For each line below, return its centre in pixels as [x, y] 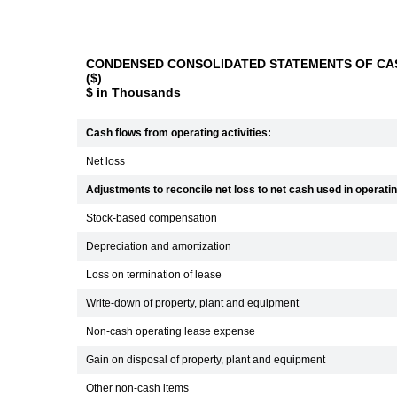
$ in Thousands [133, 92]
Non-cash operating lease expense [171, 331]
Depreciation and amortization [159, 246]
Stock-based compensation [152, 218]
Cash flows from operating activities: [179, 133]
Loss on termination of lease [154, 275]
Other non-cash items [137, 388]
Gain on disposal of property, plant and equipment [206, 360]
